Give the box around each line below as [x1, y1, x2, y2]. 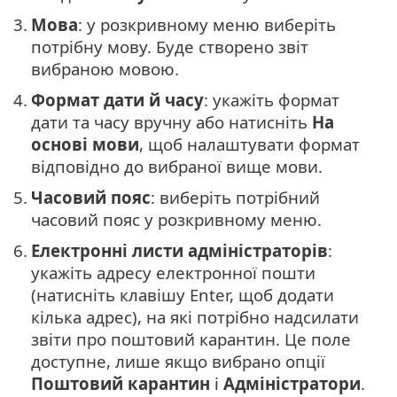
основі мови [31, 133, 139, 156]
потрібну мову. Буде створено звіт [31, 35, 308, 58]
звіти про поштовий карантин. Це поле [31, 328, 351, 351]
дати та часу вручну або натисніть [31, 111, 312, 134]
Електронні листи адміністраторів [31, 239, 328, 262]
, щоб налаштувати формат [139, 133, 360, 156]
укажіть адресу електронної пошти [31, 261, 315, 284]
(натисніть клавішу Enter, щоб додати [31, 284, 334, 307]
